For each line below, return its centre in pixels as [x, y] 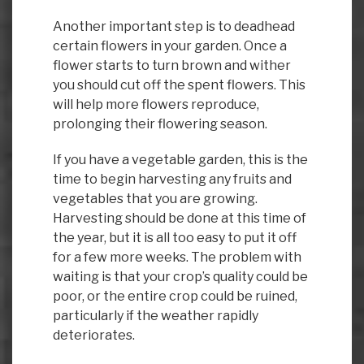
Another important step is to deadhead [174, 26]
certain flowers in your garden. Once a [170, 45]
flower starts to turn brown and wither [172, 65]
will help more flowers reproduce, [156, 104]
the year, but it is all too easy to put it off [175, 237]
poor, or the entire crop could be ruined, [175, 296]
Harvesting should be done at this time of [180, 218]
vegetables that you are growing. [155, 198]
